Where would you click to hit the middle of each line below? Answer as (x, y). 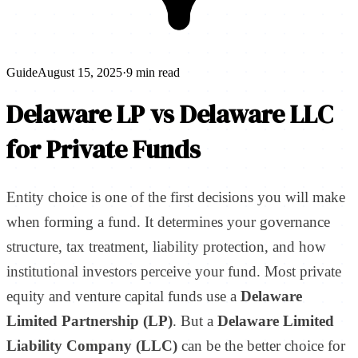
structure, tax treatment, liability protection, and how (166, 246)
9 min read (153, 72)
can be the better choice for (261, 345)
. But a (193, 320)
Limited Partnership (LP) (89, 320)
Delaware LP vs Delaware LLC (170, 115)
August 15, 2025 (80, 72)
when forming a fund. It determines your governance (168, 221)
